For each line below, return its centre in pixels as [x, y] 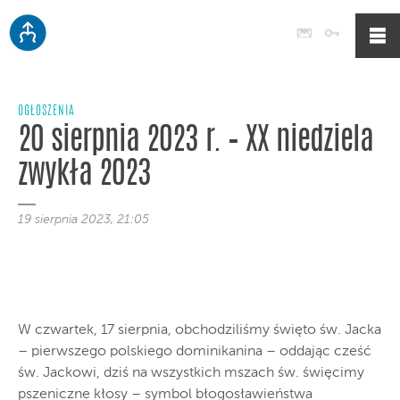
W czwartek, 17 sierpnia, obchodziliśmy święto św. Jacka [200, 330]
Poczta [337, 32]
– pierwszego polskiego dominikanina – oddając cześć [195, 352]
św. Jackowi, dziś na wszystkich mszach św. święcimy [191, 373]
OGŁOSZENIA [46, 112]
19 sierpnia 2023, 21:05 [83, 220]
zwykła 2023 [84, 175]
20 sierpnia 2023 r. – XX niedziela [196, 142]
